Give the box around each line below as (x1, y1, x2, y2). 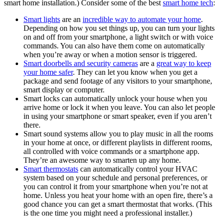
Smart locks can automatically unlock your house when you (23, 94, 207, 103)
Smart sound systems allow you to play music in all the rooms (23, 130, 213, 138)
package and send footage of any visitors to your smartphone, (23, 77, 212, 86)
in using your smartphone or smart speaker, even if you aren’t (23, 112, 212, 121)
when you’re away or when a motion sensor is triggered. (23, 50, 197, 59)
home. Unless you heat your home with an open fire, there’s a (23, 191, 213, 200)
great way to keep (156, 59, 211, 68)
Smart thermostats (23, 165, 78, 174)
